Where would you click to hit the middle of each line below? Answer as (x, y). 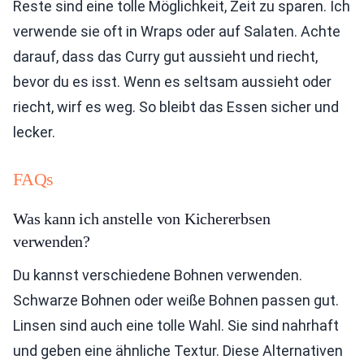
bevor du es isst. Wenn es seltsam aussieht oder (172, 82)
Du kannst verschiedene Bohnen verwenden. (158, 275)
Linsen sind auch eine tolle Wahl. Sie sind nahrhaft (176, 325)
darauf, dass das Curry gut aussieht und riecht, (165, 56)
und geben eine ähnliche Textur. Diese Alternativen (178, 351)
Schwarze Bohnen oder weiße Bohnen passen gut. (176, 300)
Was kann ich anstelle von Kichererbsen (142, 219)
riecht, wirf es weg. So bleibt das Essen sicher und (176, 107)
